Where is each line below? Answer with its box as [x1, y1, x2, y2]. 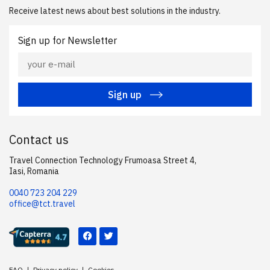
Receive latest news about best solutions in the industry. [9, 5, 221, 16]
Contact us [9, 131, 69, 148]
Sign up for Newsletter [18, 34, 117, 46]
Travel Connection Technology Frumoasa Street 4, [9, 154, 196, 166]
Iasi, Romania [9, 165, 59, 177]
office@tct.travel [9, 198, 75, 209]
